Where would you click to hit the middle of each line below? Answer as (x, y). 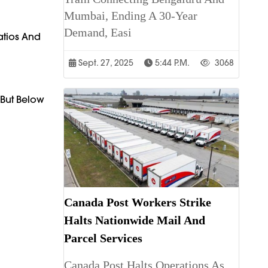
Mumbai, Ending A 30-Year (131, 16)
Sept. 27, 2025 (105, 63)
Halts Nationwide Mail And (135, 220)
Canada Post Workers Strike (138, 202)
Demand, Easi (98, 33)
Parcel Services (103, 238)
